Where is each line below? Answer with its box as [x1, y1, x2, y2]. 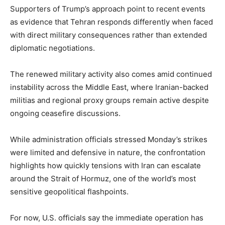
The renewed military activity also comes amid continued [10, 69, 212, 79]
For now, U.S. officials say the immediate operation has [10, 212, 203, 222]
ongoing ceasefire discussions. [10, 108, 121, 118]
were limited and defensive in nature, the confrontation [10, 147, 205, 157]
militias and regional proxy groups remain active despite [10, 95, 209, 105]
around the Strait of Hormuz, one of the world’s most [10, 173, 196, 183]
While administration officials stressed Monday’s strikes [10, 134, 207, 144]
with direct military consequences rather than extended [10, 30, 207, 40]
